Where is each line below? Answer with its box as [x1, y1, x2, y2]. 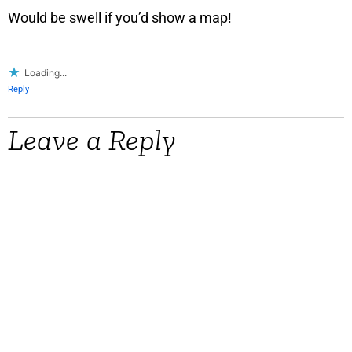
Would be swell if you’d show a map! [8, 9, 232, 27]
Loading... [24, 67, 67, 79]
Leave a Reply [8, 122, 176, 159]
